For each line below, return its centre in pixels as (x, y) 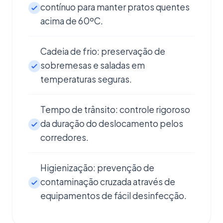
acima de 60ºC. (72, 21)
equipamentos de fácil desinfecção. (113, 196)
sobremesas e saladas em (93, 65)
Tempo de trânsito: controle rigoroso (115, 110)
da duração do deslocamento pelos (112, 123)
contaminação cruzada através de (108, 182)
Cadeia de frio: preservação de (103, 51)
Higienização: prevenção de (97, 168)
